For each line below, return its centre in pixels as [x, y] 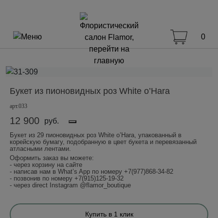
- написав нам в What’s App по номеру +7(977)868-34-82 [91, 171]
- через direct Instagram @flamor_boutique [70, 185]
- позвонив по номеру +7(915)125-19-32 [67, 178]
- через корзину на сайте [46, 164]
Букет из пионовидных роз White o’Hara [90, 91]
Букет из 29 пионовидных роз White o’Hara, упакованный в [96, 135]
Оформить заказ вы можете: [52, 158]
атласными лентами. [40, 148]
